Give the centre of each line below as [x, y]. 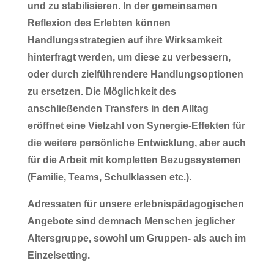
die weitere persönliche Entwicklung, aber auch [136, 143]
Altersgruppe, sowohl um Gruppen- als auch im [136, 238]
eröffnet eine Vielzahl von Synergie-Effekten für [136, 125]
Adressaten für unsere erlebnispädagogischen [135, 204]
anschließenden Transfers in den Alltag [118, 108]
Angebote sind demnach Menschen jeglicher [131, 221]
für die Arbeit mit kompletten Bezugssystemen [134, 160]
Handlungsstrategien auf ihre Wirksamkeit [124, 40]
